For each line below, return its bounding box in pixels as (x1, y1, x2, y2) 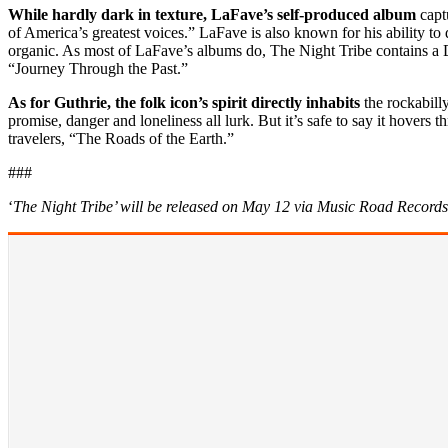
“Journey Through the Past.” (8, 60, 188, 78)
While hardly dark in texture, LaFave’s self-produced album (8, 6, 416, 24)
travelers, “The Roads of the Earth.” (8, 130, 234, 148)
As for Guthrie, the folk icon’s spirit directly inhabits (8, 94, 360, 112)
